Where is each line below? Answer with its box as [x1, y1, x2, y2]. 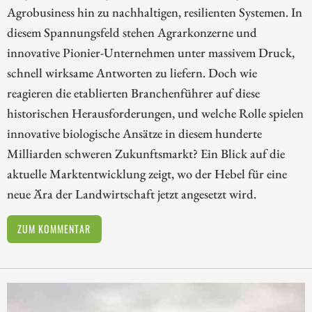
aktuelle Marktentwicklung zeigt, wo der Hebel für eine [7, 164, 287, 182]
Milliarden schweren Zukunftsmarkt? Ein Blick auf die [7, 144, 285, 162]
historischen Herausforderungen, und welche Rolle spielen [7, 104, 304, 121]
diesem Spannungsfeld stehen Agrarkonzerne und [7, 23, 257, 40]
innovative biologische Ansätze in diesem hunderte [7, 124, 262, 141]
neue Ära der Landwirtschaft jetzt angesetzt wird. [7, 185, 256, 202]
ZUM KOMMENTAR [17, 221, 91, 236]
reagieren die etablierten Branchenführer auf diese [7, 84, 260, 101]
